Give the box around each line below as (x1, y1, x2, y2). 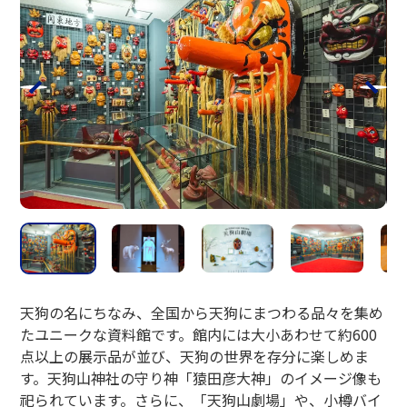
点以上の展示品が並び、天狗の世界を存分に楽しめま (20, 344, 370, 367)
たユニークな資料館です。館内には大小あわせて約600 (20, 323, 378, 345)
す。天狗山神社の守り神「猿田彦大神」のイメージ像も (20, 366, 382, 389)
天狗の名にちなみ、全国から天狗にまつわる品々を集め (20, 301, 384, 323)
